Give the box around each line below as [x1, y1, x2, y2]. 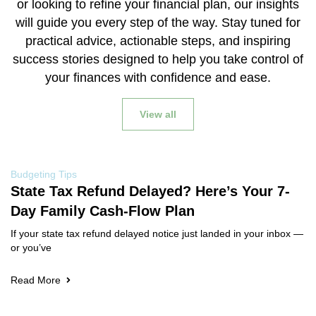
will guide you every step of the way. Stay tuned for [16, 15, 300, 30]
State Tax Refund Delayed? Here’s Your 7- [11, 183, 290, 199]
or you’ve [11, 241, 51, 253]
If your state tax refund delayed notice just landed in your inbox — [11, 227, 303, 239]
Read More [11, 274, 61, 286]
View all [140, 108, 176, 120]
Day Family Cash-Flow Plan [11, 202, 195, 219]
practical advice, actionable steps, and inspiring [25, 33, 291, 48]
